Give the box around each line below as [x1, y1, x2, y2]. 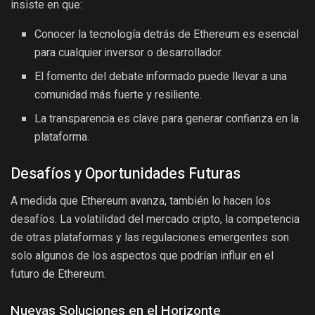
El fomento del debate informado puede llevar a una [34, 67, 288, 85]
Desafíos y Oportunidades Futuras [11, 162, 240, 185]
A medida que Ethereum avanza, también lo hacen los [11, 193, 271, 207]
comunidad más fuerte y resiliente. [34, 86, 202, 103]
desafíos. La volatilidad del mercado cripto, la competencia [11, 212, 300, 226]
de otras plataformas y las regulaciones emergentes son [11, 230, 289, 244]
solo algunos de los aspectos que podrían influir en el [11, 248, 274, 262]
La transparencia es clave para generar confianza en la [34, 110, 300, 127]
